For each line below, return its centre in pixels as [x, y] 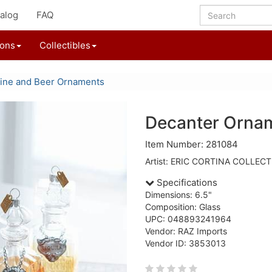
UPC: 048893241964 [188, 219]
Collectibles [65, 45]
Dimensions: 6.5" [178, 195]
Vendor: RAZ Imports [186, 231]
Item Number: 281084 [192, 144]
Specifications [186, 182]
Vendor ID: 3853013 [185, 243]
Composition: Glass [183, 207]
